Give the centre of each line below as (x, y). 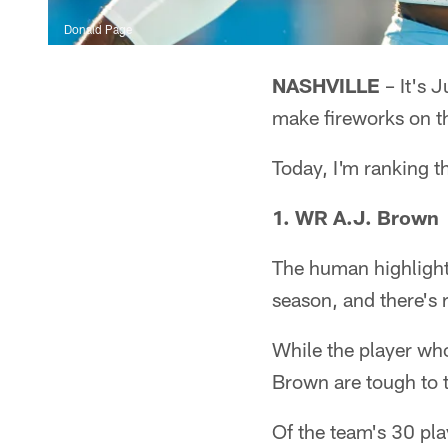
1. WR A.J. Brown (355, 217)
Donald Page (98, 29)
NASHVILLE (326, 85)
